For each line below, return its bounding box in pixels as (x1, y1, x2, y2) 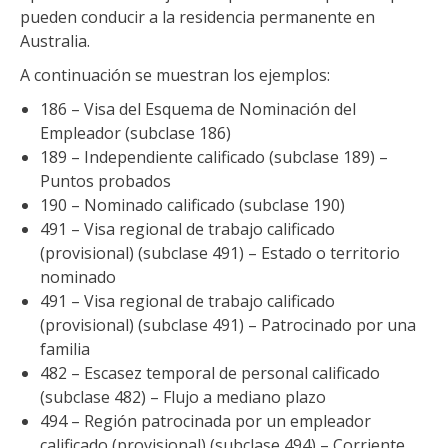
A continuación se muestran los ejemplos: (20, 63, 330, 86)
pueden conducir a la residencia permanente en (20, 5, 375, 28)
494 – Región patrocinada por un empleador (40, 409, 371, 432)
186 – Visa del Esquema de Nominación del (40, 97, 356, 120)
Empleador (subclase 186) (40, 121, 231, 144)
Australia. (20, 29, 90, 52)
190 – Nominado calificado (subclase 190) (40, 193, 345, 216)
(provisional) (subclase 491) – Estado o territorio (40, 241, 400, 264)
